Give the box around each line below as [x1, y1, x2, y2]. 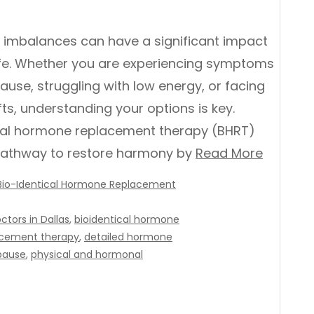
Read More [196, 144, 263, 162]
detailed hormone [84, 230, 172, 244]
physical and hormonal [31, 247, 143, 261]
